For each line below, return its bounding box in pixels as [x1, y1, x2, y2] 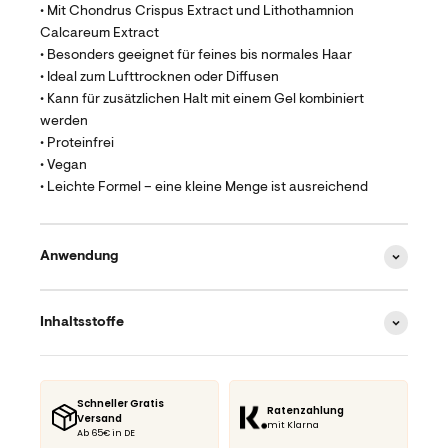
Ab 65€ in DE [77, 426, 136, 439]
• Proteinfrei [40, 136, 114, 151]
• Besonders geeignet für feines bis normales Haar [40, 48, 352, 63]
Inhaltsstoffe [40, 315, 124, 330]
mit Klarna [267, 419, 319, 432]
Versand [77, 410, 123, 426]
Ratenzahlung [267, 403, 344, 419]
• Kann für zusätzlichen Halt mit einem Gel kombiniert [40, 92, 364, 107]
